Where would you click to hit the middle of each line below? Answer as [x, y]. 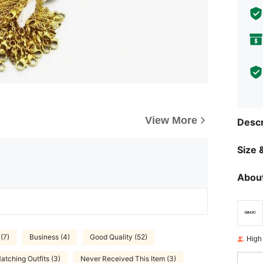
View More [171, 120]
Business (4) [50, 237]
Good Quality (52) [119, 237]
